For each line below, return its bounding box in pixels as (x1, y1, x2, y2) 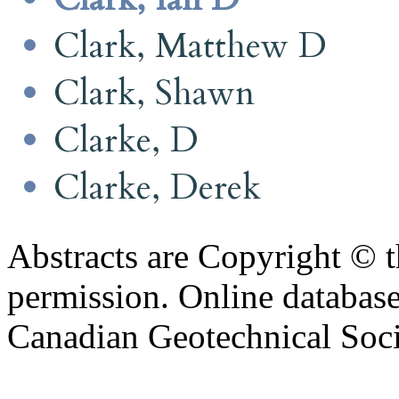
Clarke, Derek (53, 163, 261, 211)
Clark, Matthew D (53, 21, 327, 69)
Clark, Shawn (53, 69, 255, 117)
